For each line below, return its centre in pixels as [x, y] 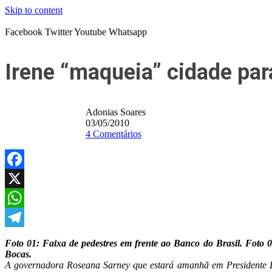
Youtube [90, 32]
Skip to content [34, 10]
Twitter [59, 32]
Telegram [23, 236]
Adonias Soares [115, 112]
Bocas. [18, 254]
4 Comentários [113, 134]
